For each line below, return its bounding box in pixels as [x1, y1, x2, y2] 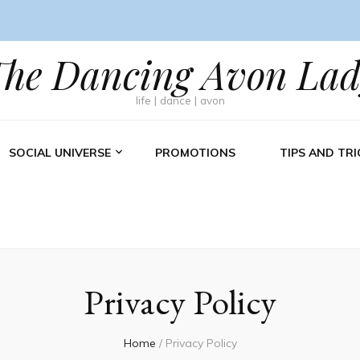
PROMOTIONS [155, 145, 236, 160]
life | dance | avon [135, 93, 225, 107]
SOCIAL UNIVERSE [9, 145, 112, 160]
